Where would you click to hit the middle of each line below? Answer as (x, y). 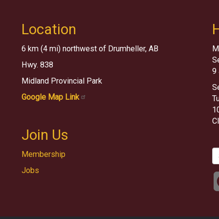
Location (49, 29)
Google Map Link (50, 97)
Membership (44, 154)
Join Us (45, 135)
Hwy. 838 (38, 65)
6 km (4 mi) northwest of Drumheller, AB (90, 48)
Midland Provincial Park (62, 81)
